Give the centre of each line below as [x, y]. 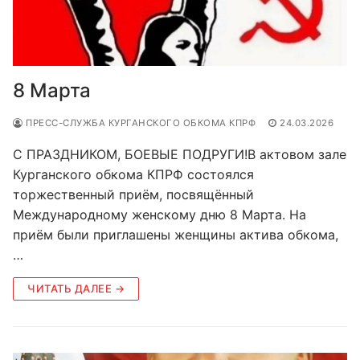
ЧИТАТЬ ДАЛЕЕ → [76, 288]
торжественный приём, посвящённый [133, 194]
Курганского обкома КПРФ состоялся [133, 174]
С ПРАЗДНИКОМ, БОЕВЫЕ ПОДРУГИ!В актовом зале [180, 154]
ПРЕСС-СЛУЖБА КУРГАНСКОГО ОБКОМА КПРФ [139, 123]
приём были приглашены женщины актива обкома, [176, 234]
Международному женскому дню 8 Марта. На [160, 214]
